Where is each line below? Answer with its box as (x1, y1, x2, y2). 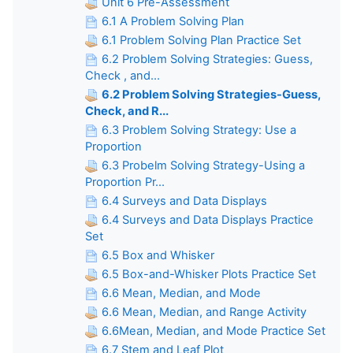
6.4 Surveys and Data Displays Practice (102, 212, 314, 227)
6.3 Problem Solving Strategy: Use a (102, 122, 296, 137)
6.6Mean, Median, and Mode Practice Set (102, 323, 325, 338)
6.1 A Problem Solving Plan (102, 13, 244, 28)
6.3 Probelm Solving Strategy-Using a (102, 158, 305, 173)
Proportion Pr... (85, 174, 165, 189)
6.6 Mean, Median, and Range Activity (102, 304, 307, 319)
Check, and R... (85, 103, 169, 118)
